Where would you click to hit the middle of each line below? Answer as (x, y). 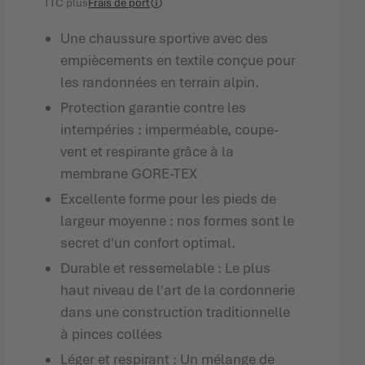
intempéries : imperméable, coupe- (170, 130)
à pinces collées (112, 334)
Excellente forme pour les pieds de (169, 199)
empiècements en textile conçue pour (178, 60)
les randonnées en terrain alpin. (160, 82)
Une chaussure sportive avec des (165, 38)
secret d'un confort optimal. (148, 243)
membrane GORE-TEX (129, 174)
